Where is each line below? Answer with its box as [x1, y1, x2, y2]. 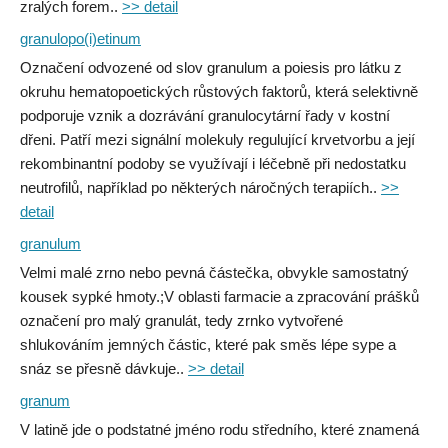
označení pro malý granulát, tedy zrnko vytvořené [20, 312, 343, 329]
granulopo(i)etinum [20, 30, 141, 47]
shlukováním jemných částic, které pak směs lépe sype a [20, 336, 396, 353]
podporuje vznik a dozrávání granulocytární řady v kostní [20, 107, 390, 124]
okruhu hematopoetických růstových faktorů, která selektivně [20, 83, 418, 100]
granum [20, 392, 70, 409]
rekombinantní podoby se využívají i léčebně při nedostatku [20, 155, 406, 172]
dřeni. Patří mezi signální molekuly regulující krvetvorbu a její [20, 131, 415, 148]
